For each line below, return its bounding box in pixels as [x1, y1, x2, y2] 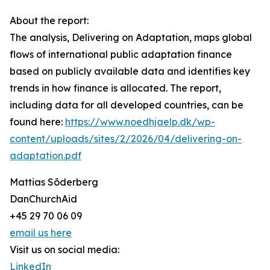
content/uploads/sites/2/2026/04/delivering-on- [10, 133, 242, 145]
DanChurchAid [10, 193, 77, 206]
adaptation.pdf [10, 149, 81, 162]
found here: [10, 116, 65, 128]
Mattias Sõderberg [10, 176, 98, 189]
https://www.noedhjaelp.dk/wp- [65, 116, 215, 128]
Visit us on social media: [10, 243, 119, 256]
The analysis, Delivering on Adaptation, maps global [10, 31, 252, 44]
